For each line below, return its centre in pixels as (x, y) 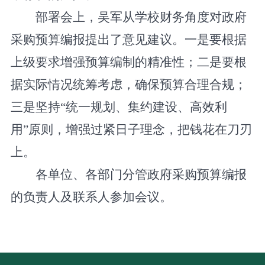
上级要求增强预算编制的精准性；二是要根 (128, 62)
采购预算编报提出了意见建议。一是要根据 (128, 40)
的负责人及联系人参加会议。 (91, 197)
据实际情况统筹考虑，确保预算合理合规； (128, 85)
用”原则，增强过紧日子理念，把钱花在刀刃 (131, 130)
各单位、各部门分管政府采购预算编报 (141, 175)
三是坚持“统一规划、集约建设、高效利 (119, 107)
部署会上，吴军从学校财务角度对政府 (141, 17)
